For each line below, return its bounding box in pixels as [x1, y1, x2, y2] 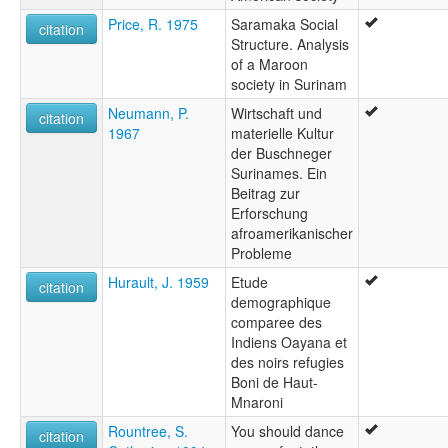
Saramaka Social [231, 13, 338, 34]
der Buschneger [231, 142, 332, 163]
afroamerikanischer [231, 222, 353, 243]
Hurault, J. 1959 [108, 271, 209, 292]
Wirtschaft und [231, 102, 322, 123]
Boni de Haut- [231, 371, 318, 392]
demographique [231, 291, 331, 312]
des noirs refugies [231, 351, 344, 372]
